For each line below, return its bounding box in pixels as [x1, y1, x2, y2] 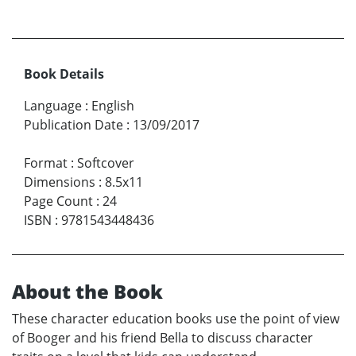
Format [24, 154, 68, 172]
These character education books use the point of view [12, 310, 339, 328]
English [91, 97, 134, 115]
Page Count [24, 192, 93, 211]
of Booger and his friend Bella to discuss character [12, 329, 313, 347]
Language [24, 97, 82, 115]
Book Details [24, 65, 104, 83]
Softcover [77, 154, 134, 172]
